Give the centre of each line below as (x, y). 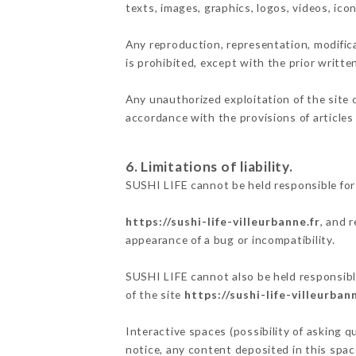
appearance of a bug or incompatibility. (230, 240)
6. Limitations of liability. (209, 167)
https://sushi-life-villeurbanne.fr (222, 222)
